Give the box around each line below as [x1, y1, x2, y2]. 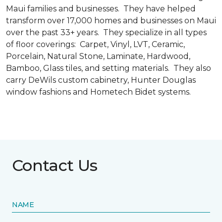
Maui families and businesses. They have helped [6, 3, 196, 13]
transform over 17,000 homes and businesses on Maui [6, 15, 216, 25]
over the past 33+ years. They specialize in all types [6, 27, 207, 37]
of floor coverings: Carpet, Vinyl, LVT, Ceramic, [6, 39, 185, 49]
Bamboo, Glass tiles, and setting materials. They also [6, 63, 211, 73]
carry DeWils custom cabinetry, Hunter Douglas [6, 75, 196, 85]
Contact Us [12, 155, 98, 175]
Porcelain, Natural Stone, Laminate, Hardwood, [6, 51, 190, 61]
